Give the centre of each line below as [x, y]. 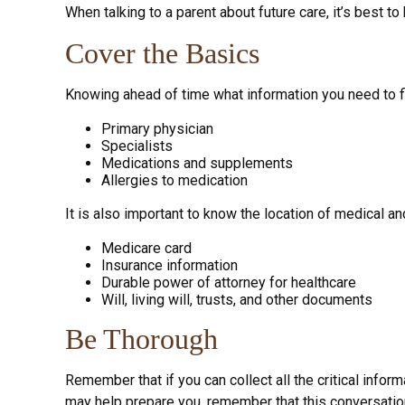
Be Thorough [141, 339]
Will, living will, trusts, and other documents [237, 299]
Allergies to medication [174, 180]
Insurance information [170, 265]
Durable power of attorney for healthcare [229, 282]
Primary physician [157, 128]
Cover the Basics [162, 53]
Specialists [137, 146]
